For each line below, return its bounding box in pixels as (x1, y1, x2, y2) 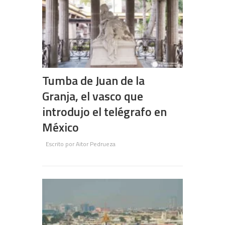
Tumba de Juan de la (42, 71, 145, 90)
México (42, 118, 79, 137)
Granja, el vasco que (42, 87, 143, 105)
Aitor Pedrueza (76, 139, 116, 149)
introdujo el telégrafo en (42, 102, 167, 121)
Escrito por (46, 139, 76, 149)
